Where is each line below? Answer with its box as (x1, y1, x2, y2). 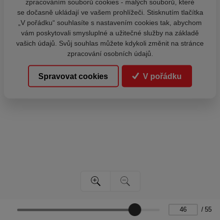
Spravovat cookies (38, 72, 109, 81)
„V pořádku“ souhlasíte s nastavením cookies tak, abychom (18, 18, 202, 27)
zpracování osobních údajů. (67, 49, 153, 57)
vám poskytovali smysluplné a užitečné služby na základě (21, 28, 199, 37)
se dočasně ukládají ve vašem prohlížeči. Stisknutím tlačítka (17, 8, 203, 16)
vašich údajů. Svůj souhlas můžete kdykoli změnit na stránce (16, 39, 204, 47)
